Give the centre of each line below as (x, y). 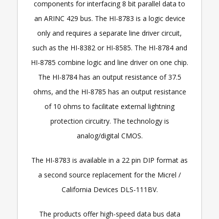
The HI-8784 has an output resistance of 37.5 (109, 77)
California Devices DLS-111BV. (109, 189)
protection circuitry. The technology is (109, 121)
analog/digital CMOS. (109, 136)
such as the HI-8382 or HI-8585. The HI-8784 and (109, 48)
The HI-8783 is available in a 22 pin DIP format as (109, 160)
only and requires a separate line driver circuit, (109, 33)
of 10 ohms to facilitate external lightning (109, 106)
